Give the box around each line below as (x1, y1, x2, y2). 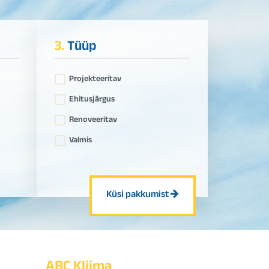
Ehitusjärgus (69, 93, 115, 107)
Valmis (69, 134, 92, 148)
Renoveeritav (69, 113, 117, 128)
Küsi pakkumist (106, 187, 171, 204)
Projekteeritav (69, 73, 121, 87)
